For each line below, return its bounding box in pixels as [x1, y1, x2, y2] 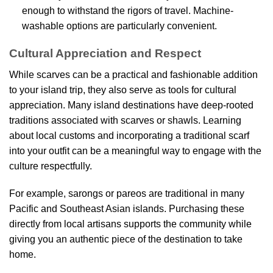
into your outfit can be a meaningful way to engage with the [9, 145, 261, 156]
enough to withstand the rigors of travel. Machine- [21, 5, 233, 16]
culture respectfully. [9, 160, 92, 171]
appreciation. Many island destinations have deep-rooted [9, 99, 253, 110]
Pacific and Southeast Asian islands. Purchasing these [9, 204, 244, 214]
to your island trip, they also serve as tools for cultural [9, 84, 236, 95]
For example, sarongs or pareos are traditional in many [9, 188, 244, 199]
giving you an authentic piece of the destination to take [9, 234, 243, 245]
